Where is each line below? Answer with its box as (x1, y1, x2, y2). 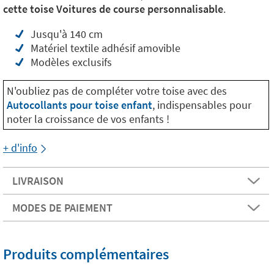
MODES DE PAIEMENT (12, 201, 113, 215)
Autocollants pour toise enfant (7, 98, 152, 112)
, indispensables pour (152, 98, 251, 112)
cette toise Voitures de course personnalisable (3, 2, 223, 16)
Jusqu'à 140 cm (31, 27, 103, 41)
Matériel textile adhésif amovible (31, 41, 180, 55)
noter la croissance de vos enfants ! (7, 112, 169, 126)
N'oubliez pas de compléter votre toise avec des (7, 84, 227, 98)
